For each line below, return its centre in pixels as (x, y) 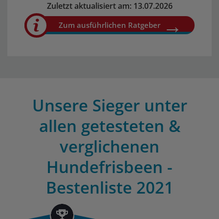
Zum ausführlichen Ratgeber (109, 25)
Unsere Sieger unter (109, 105)
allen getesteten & (109, 126)
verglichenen (109, 146)
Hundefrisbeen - (109, 167)
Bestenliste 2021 (109, 187)
